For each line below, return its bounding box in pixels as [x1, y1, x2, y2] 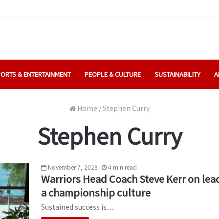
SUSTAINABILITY [154, 69, 200, 79]
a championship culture [41, 185, 151, 199]
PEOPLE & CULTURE [85, 69, 141, 79]
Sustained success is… [41, 201, 114, 212]
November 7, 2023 [48, 162, 98, 171]
